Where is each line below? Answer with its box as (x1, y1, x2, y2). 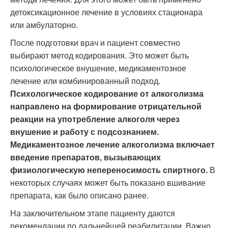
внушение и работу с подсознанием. (10, 128, 159, 136)
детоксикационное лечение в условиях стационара (10, 8, 203, 17)
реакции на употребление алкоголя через (10, 115, 180, 124)
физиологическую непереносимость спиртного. (10, 166, 208, 175)
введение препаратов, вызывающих (10, 153, 161, 162)
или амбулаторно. (10, 21, 78, 30)
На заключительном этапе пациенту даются (10, 209, 175, 218)
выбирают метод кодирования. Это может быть (10, 51, 189, 60)
